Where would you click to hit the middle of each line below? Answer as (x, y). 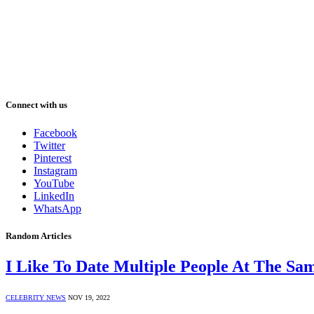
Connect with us (36, 105)
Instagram (55, 170)
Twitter (49, 145)
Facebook (55, 132)
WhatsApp (57, 208)
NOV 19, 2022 (89, 297)
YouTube (54, 183)
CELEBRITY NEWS (36, 297)
